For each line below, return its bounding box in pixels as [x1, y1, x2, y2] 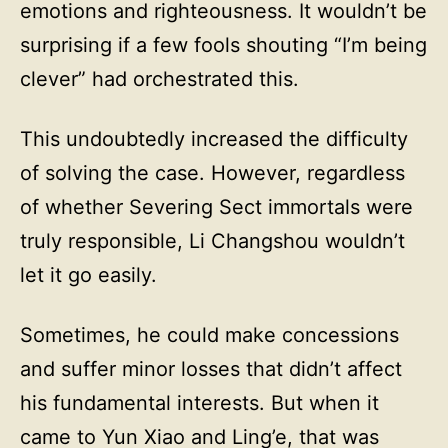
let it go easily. [20, 263, 157, 287]
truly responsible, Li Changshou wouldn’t [20, 229, 405, 253]
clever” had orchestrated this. [20, 67, 299, 91]
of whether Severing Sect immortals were [20, 195, 413, 219]
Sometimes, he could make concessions [20, 323, 399, 347]
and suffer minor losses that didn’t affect [20, 357, 402, 381]
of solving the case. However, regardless [20, 161, 405, 185]
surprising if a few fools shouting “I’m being [20, 33, 427, 57]
